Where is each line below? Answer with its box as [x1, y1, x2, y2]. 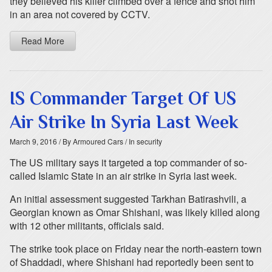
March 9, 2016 [10, 136, 57, 146]
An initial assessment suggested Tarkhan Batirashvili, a [10, 192, 246, 206]
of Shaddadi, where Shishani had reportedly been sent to [10, 255, 254, 269]
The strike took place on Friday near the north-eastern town [10, 242, 262, 256]
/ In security [123, 136, 162, 146]
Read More [21, 35, 64, 47]
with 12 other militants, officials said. [10, 219, 164, 233]
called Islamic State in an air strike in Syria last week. [10, 169, 237, 183]
